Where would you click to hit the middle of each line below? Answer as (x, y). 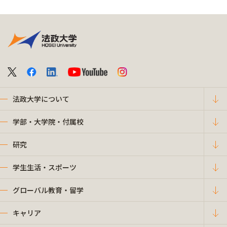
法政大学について (41, 99)
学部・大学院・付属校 (48, 121)
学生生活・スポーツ (45, 167)
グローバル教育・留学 (48, 190)
